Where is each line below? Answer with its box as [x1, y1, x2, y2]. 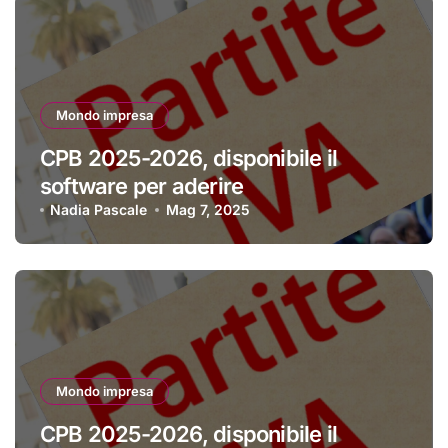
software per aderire [40, 173, 244, 200]
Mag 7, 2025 [165, 201, 250, 219]
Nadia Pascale [50, 201, 148, 219]
